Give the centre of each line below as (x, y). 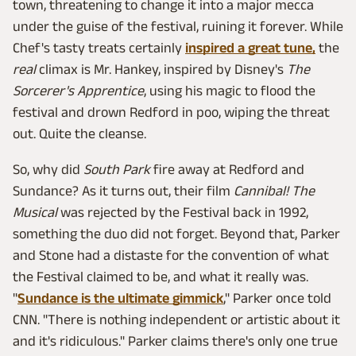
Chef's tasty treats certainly (99, 48)
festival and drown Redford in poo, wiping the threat (171, 112)
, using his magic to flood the (230, 91)
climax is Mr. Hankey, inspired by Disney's (161, 70)
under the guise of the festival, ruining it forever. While (178, 27)
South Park (117, 170)
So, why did (48, 170)
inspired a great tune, (250, 48)
